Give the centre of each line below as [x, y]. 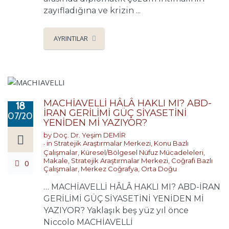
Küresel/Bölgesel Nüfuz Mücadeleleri [142, 152]
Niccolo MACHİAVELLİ [88, 222]
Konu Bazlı [171, 143]
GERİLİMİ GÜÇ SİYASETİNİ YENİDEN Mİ [124, 198]
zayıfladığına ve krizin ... [92, 11]
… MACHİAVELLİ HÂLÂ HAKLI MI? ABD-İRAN [132, 187]
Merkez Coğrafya [109, 168]
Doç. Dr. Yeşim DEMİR [89, 135]
